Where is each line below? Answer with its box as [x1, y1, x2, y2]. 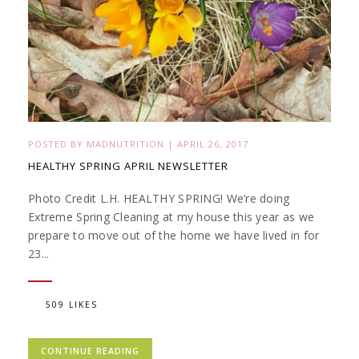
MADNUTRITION [87, 137, 164, 150]
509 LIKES [46, 298, 98, 310]
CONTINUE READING [41, 344, 139, 357]
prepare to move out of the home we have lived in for [28, 227, 320, 243]
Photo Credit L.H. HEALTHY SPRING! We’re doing [28, 190, 290, 206]
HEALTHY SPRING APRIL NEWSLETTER [28, 158, 228, 173]
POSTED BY [28, 137, 87, 150]
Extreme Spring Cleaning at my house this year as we [28, 208, 315, 224]
